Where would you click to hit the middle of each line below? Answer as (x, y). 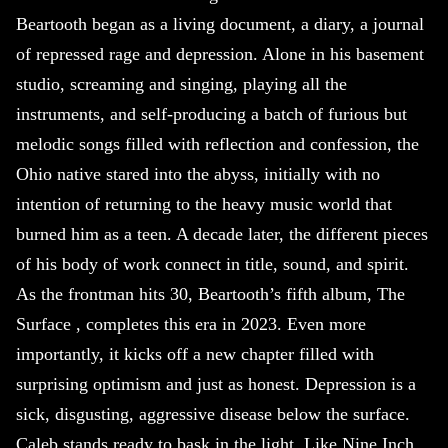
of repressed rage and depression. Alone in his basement (220, 54)
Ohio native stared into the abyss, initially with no (198, 174)
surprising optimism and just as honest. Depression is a (216, 384)
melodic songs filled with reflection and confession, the (217, 144)
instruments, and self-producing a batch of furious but (211, 114)
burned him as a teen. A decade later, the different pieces (222, 234)
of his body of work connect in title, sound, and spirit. (212, 264)
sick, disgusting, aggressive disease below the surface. (213, 414)
